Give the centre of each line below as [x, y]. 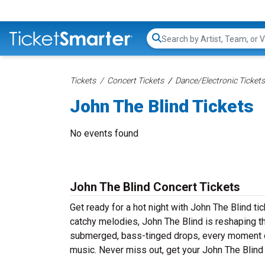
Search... [178, 44]
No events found [104, 133]
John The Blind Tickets [162, 106]
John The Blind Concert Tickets [155, 187]
